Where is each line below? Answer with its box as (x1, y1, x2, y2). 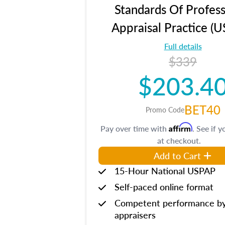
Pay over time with (100, 123, 169, 134)
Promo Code (145, 104, 184, 115)
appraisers (115, 208, 156, 221)
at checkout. (157, 135, 201, 146)
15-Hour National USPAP (115, 164, 215, 177)
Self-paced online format (115, 180, 213, 193)
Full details (164, 40, 202, 52)
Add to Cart (154, 149, 201, 162)
